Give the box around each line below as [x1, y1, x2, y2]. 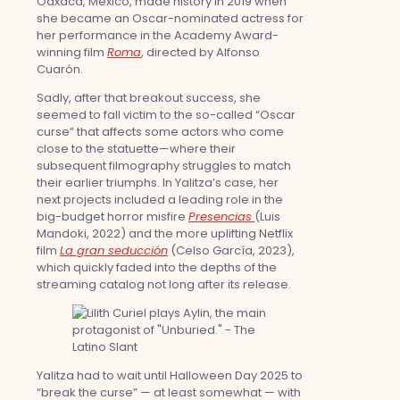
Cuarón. [37, 60, 83, 78]
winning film [37, 43, 107, 61]
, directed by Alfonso [141, 43, 260, 61]
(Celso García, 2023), [168, 241, 295, 259]
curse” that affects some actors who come [37, 122, 284, 140]
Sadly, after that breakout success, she [37, 88, 261, 106]
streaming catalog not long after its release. [37, 275, 291, 293]
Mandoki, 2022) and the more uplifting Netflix [37, 224, 293, 242]
